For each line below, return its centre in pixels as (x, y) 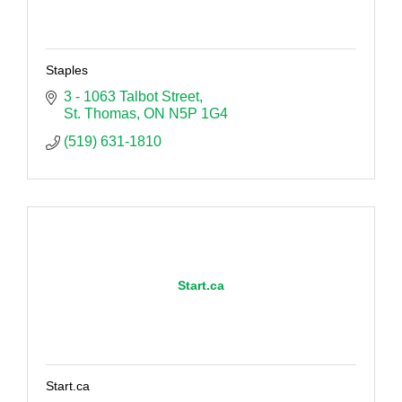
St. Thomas (100, 113)
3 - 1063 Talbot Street (131, 96)
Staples (67, 70)
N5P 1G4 (198, 113)
